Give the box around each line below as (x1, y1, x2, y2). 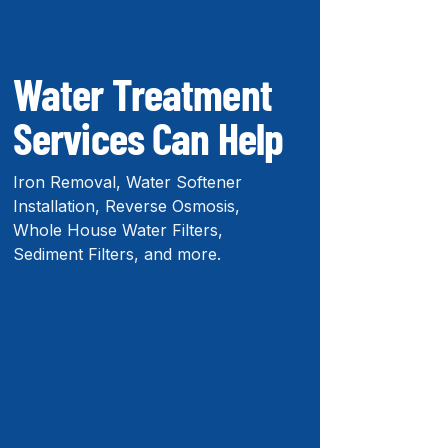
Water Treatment (13, 67, 272, 120)
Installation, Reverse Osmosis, (13, 196, 240, 216)
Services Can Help (13, 111, 284, 164)
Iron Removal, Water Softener (13, 172, 242, 192)
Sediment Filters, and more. (13, 244, 221, 264)
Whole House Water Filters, (13, 220, 223, 240)
